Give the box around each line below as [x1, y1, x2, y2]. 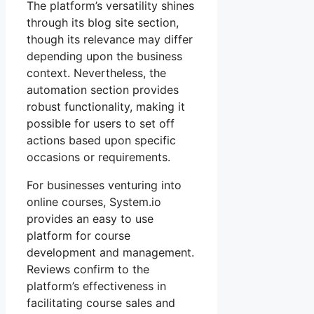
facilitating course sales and [27, 296, 175, 310]
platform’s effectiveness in [27, 279, 166, 294]
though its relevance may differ [27, 32, 193, 47]
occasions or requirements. [27, 150, 170, 165]
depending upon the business [27, 49, 182, 64]
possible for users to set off [27, 116, 175, 131]
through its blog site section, [27, 15, 179, 30]
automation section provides [27, 83, 179, 97]
